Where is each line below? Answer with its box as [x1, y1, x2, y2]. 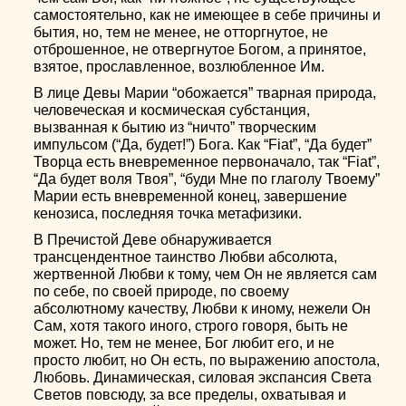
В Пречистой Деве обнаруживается [34, 232, 273, 247]
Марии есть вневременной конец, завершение [34, 188, 348, 204]
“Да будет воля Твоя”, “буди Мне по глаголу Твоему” [34, 171, 381, 187]
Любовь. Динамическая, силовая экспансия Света [34, 370, 372, 385]
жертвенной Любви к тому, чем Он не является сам [34, 266, 378, 282]
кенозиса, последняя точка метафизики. [34, 206, 303, 221]
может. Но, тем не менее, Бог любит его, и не [34, 335, 335, 351]
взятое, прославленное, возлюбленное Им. [34, 59, 325, 74]
